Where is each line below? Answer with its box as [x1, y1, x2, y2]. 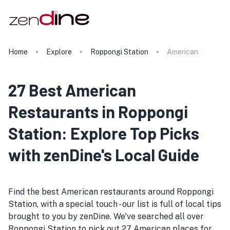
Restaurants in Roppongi [8, 102, 188, 121]
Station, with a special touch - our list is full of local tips [8, 199, 221, 209]
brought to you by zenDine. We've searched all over [8, 212, 204, 221]
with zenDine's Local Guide [8, 145, 199, 164]
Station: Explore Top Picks [8, 123, 199, 143]
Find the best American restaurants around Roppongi [8, 187, 214, 197]
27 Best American [8, 80, 136, 100]
